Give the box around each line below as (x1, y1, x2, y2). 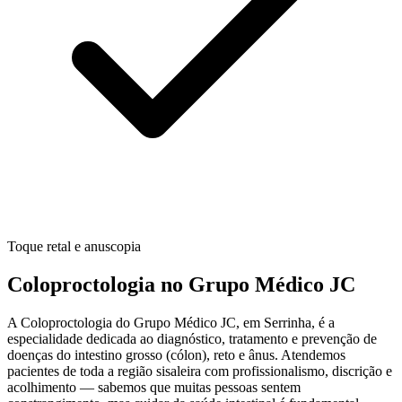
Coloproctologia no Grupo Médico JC (7, 272, 355, 296)
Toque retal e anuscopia (7, 239, 141, 255)
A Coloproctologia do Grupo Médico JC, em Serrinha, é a (7, 314, 335, 330)
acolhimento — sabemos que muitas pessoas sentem (7, 379, 301, 395)
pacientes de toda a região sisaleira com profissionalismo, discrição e (7, 363, 392, 379)
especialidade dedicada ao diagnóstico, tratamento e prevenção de (7, 330, 377, 346)
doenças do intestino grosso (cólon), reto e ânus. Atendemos (7, 346, 345, 363)
